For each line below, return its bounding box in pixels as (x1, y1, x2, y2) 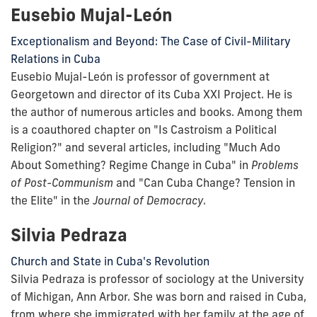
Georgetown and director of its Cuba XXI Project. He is (11, 86, 292, 101)
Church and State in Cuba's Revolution (11, 253, 209, 268)
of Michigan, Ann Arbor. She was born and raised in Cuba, (11, 289, 306, 304)
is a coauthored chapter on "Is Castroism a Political (11, 122, 277, 137)
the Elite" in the (11, 192, 90, 207)
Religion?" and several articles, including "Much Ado (11, 139, 280, 154)
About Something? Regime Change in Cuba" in (11, 157, 248, 172)
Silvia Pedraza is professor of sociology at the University (11, 271, 304, 286)
